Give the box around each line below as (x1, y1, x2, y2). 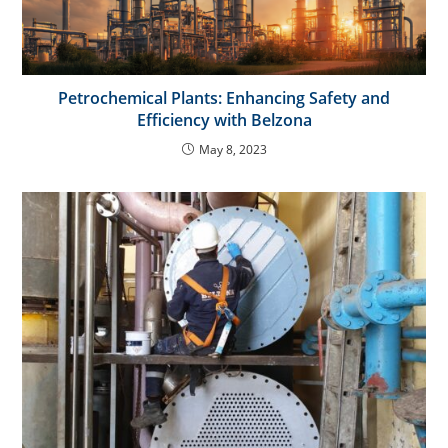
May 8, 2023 (198, 140, 267, 158)
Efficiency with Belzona (136, 108, 312, 131)
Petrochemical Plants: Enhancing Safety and (58, 86, 390, 109)
